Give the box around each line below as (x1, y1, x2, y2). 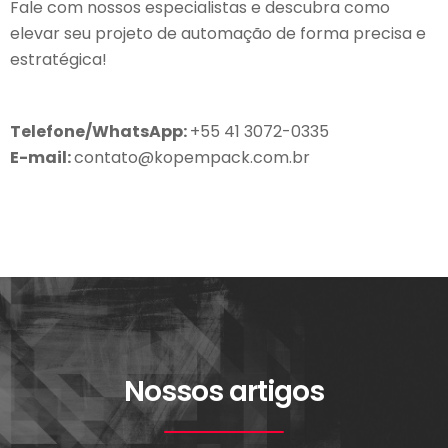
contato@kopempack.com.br (74, 146, 310, 169)
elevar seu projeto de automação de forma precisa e (10, 22, 426, 45)
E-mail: (10, 146, 74, 169)
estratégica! (10, 48, 107, 71)
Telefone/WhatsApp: (10, 120, 190, 143)
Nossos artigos (124, 372, 324, 411)
